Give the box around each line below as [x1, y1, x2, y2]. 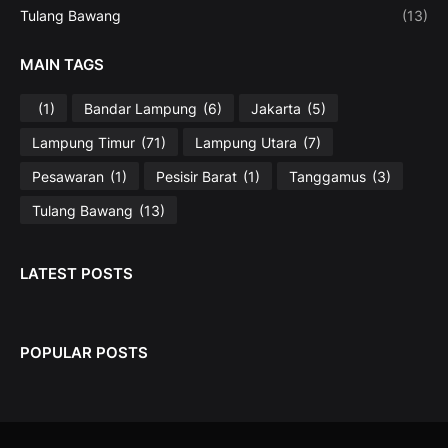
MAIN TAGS [20, 55, 104, 75]
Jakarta [251, 99, 301, 117]
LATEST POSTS [20, 264, 133, 284]
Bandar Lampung [84, 99, 197, 117]
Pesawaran [32, 167, 104, 185]
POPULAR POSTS [20, 343, 148, 363]
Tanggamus [289, 167, 366, 185]
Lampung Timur [32, 133, 135, 151]
